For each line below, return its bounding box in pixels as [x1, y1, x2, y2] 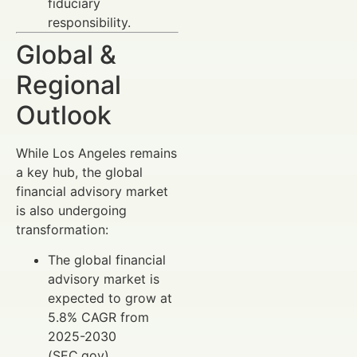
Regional [16, 69, 121, 100]
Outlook [16, 99, 112, 131]
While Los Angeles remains [16, 144, 177, 161]
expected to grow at [48, 289, 172, 306]
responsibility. [48, 14, 131, 30]
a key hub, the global [16, 163, 143, 180]
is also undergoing [16, 202, 127, 218]
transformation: [16, 221, 108, 237]
